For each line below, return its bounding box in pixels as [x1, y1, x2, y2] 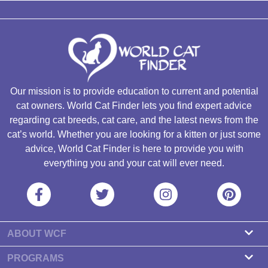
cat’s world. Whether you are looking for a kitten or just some [7, 129, 261, 139]
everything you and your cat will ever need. [44, 157, 224, 168]
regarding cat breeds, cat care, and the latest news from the [10, 114, 258, 125]
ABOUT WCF [7, 228, 66, 239]
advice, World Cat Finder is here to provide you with [25, 143, 243, 154]
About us [7, 247, 45, 258]
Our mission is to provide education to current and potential [10, 86, 258, 96]
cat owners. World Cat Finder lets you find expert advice [16, 100, 252, 111]
